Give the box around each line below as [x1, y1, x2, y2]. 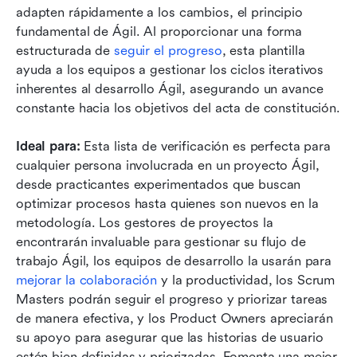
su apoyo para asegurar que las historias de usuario [16, 330, 324, 346]
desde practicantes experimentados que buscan [16, 177, 301, 193]
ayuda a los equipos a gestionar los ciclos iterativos [16, 62, 324, 78]
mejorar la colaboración [16, 273, 158, 288]
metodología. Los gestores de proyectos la [16, 215, 273, 231]
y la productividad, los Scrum [157, 273, 335, 288]
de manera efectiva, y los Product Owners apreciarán [16, 311, 333, 327]
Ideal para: [16, 139, 80, 155]
